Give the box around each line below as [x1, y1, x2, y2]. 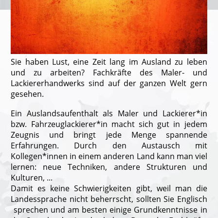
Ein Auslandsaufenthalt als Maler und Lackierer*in [11, 108, 207, 119]
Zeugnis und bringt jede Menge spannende [11, 129, 207, 141]
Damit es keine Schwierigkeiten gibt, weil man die [11, 183, 207, 194]
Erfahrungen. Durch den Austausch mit [11, 140, 207, 151]
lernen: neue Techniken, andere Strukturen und [11, 162, 207, 173]
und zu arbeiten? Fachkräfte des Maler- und [11, 67, 207, 78]
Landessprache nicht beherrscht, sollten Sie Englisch [11, 194, 207, 205]
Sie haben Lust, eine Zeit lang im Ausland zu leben [11, 56, 207, 68]
